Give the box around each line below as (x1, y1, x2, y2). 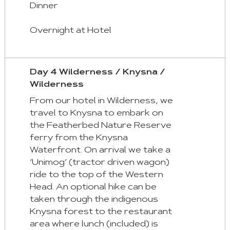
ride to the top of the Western (29, 171, 163, 180)
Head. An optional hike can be (29, 183, 157, 192)
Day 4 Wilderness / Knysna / (29, 68, 165, 77)
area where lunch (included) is (29, 220, 158, 229)
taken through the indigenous (29, 196, 158, 204)
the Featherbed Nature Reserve (29, 122, 171, 130)
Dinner (29, 2, 58, 11)
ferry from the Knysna (29, 134, 128, 143)
